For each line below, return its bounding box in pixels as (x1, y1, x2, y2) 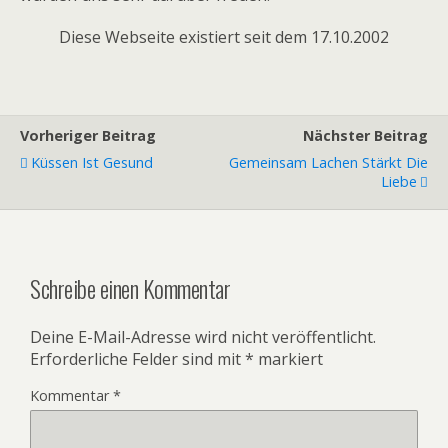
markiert (254, 347, 323, 370)
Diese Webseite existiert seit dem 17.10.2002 (59, 26, 389, 48)
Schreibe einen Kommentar (30, 269, 231, 306)
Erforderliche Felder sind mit (30, 347, 245, 370)
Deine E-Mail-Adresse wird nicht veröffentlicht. (30, 325, 376, 348)
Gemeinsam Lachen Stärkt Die (229, 153, 428, 172)
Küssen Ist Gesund (31, 153, 153, 172)
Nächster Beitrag (303, 126, 428, 145)
